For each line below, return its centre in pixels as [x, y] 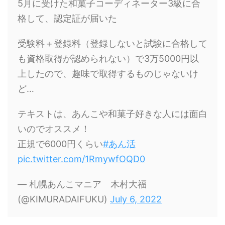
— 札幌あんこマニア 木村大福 [82, 184]
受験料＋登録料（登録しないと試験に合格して [113, 43]
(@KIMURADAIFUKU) [64, 199]
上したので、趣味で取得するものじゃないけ [108, 73]
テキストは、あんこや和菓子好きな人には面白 [113, 114]
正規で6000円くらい [60, 144]
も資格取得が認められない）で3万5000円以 [108, 58]
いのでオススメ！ [54, 129]
